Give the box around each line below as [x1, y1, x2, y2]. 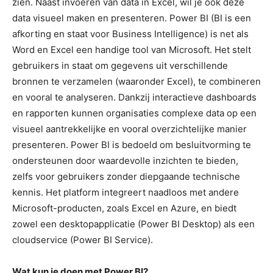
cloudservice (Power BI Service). [12, 233, 153, 246]
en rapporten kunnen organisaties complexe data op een [12, 107, 257, 119]
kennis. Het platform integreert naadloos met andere [12, 186, 239, 198]
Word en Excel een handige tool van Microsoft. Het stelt [12, 43, 251, 55]
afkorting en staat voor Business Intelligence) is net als [12, 27, 249, 40]
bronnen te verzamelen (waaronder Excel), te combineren [12, 75, 261, 87]
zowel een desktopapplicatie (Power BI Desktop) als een [12, 218, 255, 230]
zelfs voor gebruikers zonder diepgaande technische [12, 170, 240, 182]
